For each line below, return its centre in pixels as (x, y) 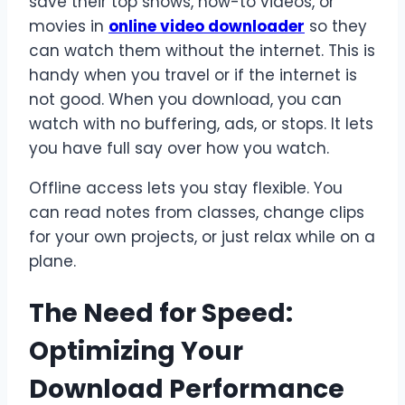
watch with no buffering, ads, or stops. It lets (201, 123)
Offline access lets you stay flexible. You (186, 188)
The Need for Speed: (161, 313)
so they (336, 26)
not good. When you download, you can (185, 99)
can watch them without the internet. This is (202, 50)
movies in (69, 26)
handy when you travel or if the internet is (193, 75)
